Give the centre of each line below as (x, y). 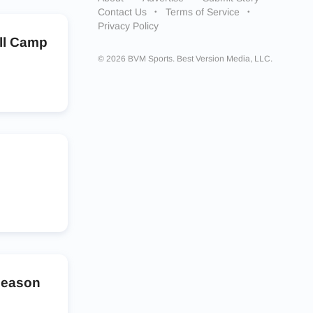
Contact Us (122, 12)
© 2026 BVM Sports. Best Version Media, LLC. (185, 59)
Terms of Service (202, 12)
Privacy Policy (128, 26)
